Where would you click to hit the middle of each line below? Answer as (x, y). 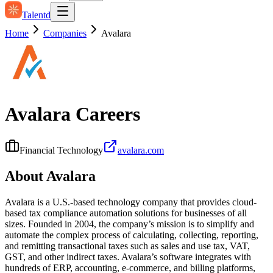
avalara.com (141, 150)
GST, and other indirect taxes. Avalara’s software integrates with (128, 257)
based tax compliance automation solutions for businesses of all (126, 213)
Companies (65, 33)
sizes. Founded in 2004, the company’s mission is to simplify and (129, 224)
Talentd (36, 15)
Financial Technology (61, 150)
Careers (105, 114)
